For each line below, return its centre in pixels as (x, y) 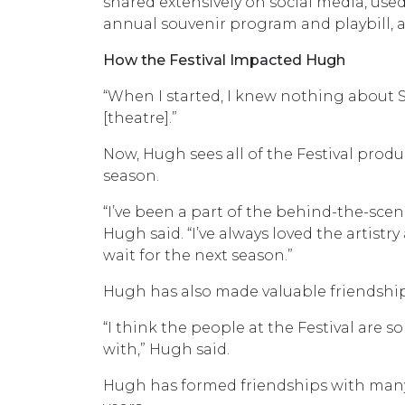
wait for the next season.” (198, 255)
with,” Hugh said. (168, 349)
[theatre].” (142, 118)
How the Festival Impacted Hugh (224, 60)
